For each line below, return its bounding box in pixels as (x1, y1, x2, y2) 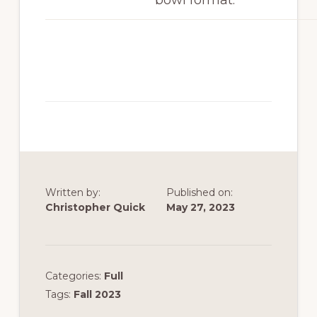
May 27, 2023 (166, 201, 235, 214)
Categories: (45, 270, 104, 282)
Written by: (45, 186, 100, 199)
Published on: (166, 186, 233, 199)
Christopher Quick (45, 201, 145, 214)
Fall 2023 (73, 288, 121, 301)
